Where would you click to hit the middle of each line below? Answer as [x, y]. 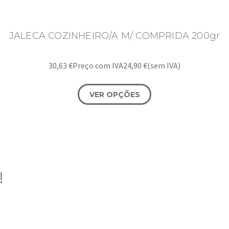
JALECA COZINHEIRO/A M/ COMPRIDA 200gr [114, 36]
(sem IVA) [164, 66]
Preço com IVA [98, 66]
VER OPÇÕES [114, 94]
